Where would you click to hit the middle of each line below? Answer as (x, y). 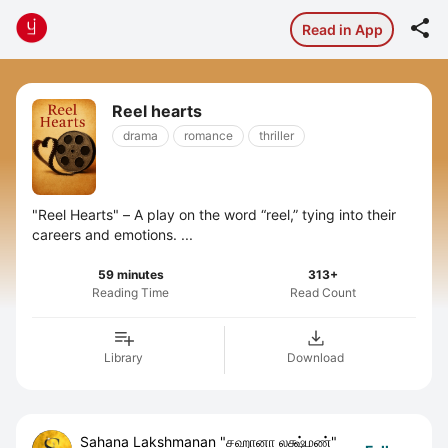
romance (208, 135)
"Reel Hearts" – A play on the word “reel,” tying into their (214, 214)
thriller (276, 135)
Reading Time (131, 292)
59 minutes (130, 274)
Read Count (322, 292)
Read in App (342, 29)
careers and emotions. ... (112, 234)
